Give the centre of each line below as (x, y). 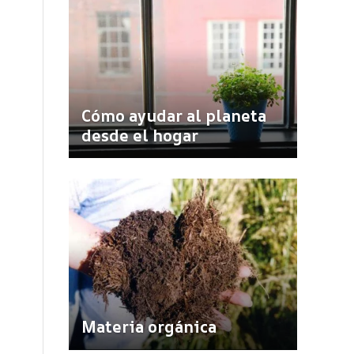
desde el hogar (140, 135)
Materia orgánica (149, 327)
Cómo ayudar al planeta (174, 115)
